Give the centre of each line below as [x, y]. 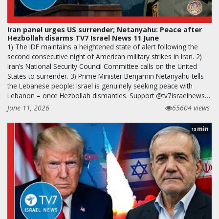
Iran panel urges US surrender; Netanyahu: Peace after [105, 29]
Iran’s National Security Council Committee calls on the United [102, 66]
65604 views [191, 108]
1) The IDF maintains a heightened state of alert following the [103, 46]
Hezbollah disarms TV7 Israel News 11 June [83, 38]
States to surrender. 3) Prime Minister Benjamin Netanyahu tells [106, 76]
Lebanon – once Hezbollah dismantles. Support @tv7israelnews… [109, 95]
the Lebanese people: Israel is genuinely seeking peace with [100, 86]
